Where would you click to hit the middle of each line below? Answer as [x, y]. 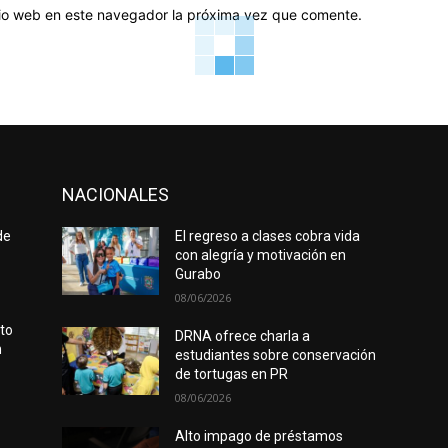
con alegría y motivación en [261, 255]
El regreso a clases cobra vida [268, 236]
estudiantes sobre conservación [276, 355]
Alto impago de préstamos [259, 436]
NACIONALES [115, 195]
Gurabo [198, 274]
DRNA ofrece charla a [243, 336]
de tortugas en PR [232, 374]
